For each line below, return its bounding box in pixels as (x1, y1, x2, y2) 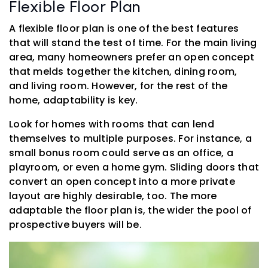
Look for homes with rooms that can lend (9, 117, 214, 131)
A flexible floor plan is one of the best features (9, 21, 239, 35)
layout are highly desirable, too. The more (9, 188, 217, 203)
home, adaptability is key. (9, 93, 138, 107)
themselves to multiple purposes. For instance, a (9, 131, 252, 145)
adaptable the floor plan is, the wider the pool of (9, 203, 252, 217)
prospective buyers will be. (9, 217, 142, 232)
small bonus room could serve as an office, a (9, 145, 233, 160)
